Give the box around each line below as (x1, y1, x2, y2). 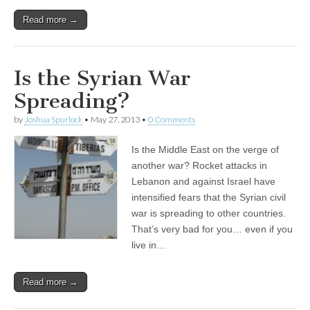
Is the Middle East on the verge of (131, 144, 279, 156)
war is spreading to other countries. (131, 208, 286, 219)
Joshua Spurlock (24, 114, 82, 125)
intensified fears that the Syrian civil (131, 192, 286, 203)
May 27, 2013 (91, 114, 140, 125)
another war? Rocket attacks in (131, 160, 267, 172)
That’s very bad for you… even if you (131, 224, 293, 235)
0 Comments (148, 114, 195, 125)
